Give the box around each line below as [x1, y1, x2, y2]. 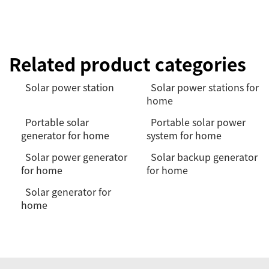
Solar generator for [25, 184, 111, 199]
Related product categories [9, 50, 246, 77]
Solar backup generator [151, 150, 258, 164]
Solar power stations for [151, 80, 259, 94]
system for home [147, 128, 222, 142]
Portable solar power [151, 115, 246, 129]
